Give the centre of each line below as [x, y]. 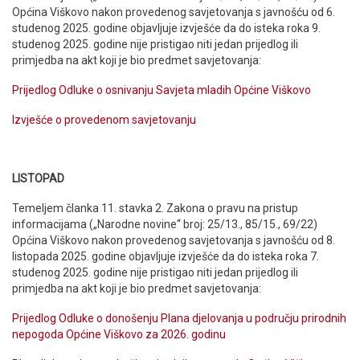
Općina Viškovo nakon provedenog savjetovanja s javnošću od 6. [174, 12]
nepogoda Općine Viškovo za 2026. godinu [119, 334]
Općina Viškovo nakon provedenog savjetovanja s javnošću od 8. [174, 240]
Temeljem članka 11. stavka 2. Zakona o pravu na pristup [155, 208]
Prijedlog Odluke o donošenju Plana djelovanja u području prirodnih [179, 318]
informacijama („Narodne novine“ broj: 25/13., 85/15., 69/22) [165, 224]
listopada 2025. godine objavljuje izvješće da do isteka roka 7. [166, 256]
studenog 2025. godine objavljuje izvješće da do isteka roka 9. [166, 28]
